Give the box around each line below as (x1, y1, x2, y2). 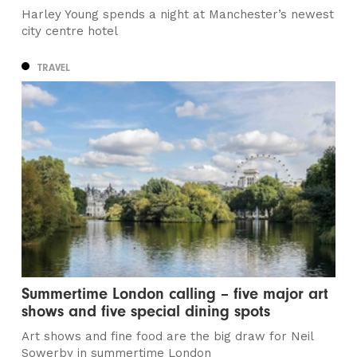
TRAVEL (37, 61, 71, 73)
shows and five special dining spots (22, 302, 271, 321)
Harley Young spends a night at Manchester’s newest (22, 6, 335, 22)
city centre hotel (22, 23, 119, 38)
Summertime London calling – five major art (22, 284, 329, 304)
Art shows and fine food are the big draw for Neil (22, 329, 314, 344)
